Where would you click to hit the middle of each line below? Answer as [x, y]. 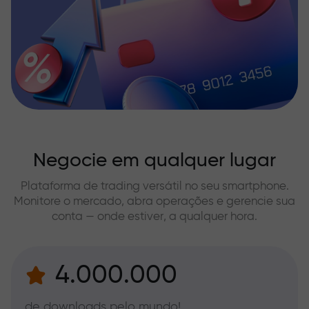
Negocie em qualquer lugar [154, 160]
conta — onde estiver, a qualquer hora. [154, 216]
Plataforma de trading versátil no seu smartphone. [154, 186]
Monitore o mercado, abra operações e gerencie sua [154, 201]
